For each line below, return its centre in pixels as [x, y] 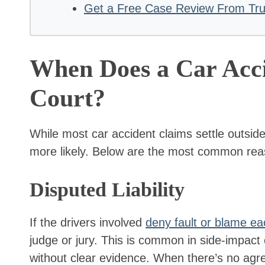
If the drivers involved [88, 222]
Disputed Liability [107, 189]
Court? [67, 98]
